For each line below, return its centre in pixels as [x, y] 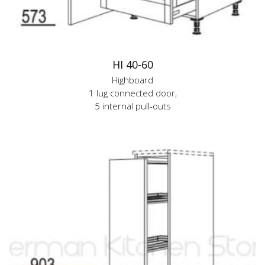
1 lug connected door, [132, 93]
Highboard [132, 80]
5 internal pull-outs [132, 106]
